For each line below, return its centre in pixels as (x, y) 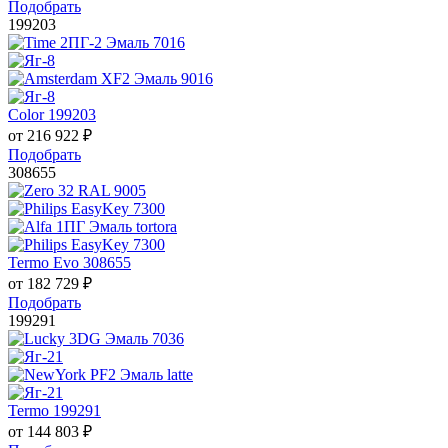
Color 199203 (52, 114)
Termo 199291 (54, 410)
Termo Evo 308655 (69, 262)
